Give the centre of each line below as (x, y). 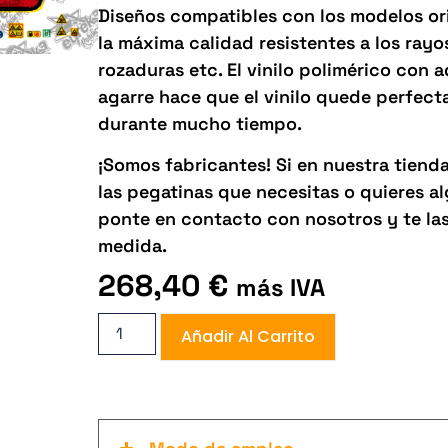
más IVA (281, 287)
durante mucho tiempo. (200, 124)
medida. (133, 246)
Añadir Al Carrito (248, 337)
